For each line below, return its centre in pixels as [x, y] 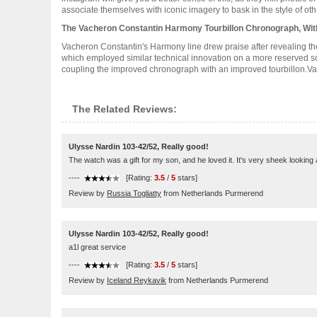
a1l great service [97, 247]
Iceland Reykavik [137, 280]
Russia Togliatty [134, 193]
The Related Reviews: [125, 109]
